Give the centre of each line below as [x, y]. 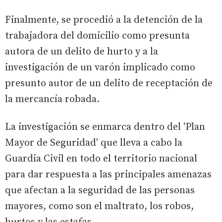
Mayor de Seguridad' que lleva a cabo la [94, 143]
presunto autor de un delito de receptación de [109, 83]
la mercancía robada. [52, 99]
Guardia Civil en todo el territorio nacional [101, 159]
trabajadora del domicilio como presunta [97, 36]
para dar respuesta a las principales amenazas [108, 174]
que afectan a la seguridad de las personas [100, 190]
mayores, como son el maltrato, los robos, [99, 206]
